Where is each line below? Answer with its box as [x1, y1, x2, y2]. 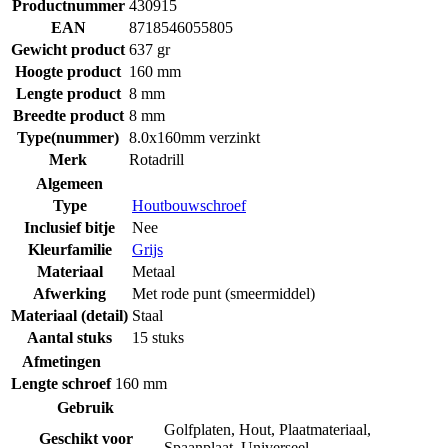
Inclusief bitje [24, 218, 115, 236]
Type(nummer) [17, 128, 119, 146]
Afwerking [33, 284, 106, 302]
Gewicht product [11, 40, 125, 58]
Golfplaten [164, 420, 231, 438]
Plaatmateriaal [279, 420, 367, 438]
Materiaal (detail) [11, 306, 128, 324]
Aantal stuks [27, 328, 112, 346]
